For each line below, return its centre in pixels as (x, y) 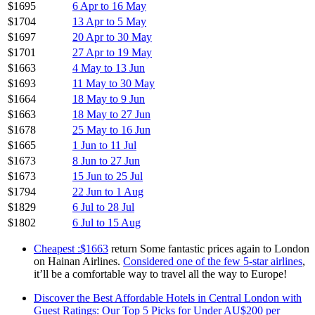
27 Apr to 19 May (112, 52)
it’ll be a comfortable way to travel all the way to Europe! (160, 274)
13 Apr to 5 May (109, 21)
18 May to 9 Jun (109, 98)
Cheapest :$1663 (71, 248)
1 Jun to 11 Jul (104, 145)
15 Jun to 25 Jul (108, 176)
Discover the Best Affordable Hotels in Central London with (168, 297)
